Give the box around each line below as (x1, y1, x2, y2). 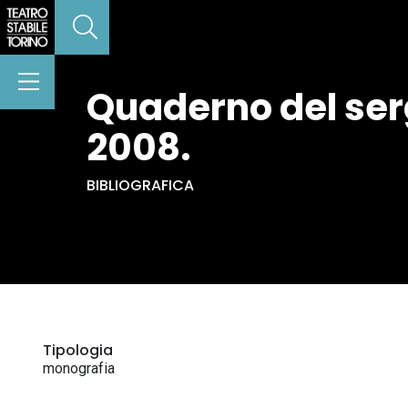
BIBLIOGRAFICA (87, 175, 194, 196)
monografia (43, 360, 115, 377)
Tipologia (43, 340, 113, 361)
